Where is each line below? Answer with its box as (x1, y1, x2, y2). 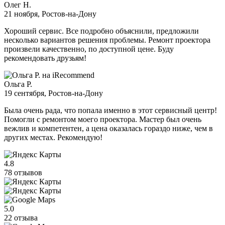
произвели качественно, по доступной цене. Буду (4, 44, 174, 53)
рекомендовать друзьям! (4, 53, 86, 62)
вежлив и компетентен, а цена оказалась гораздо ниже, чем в (4, 124, 213, 133)
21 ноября (4, 9, 38, 18)
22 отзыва (4, 213, 38, 222)
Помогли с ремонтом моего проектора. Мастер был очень (4, 115, 201, 124)
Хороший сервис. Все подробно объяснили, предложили (4, 26, 199, 35)
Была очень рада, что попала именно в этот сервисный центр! (4, 105, 217, 115)
